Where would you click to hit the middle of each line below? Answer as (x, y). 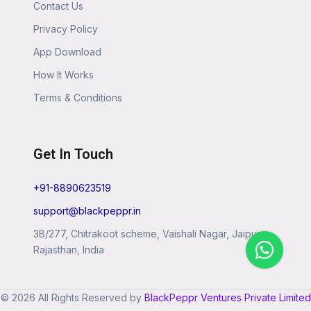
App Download (67, 51)
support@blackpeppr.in (87, 210)
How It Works (64, 74)
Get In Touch (73, 154)
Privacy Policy (66, 28)
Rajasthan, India (69, 249)
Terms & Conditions (78, 97)
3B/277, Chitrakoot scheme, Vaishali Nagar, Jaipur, (148, 233)
